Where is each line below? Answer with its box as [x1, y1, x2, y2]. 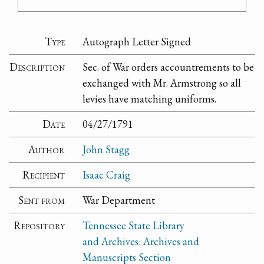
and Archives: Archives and [82, 235, 200, 249]
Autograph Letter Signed [82, 35, 192, 49]
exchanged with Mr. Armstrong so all [82, 76, 242, 90]
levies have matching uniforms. [82, 92, 217, 106]
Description [9, 60, 65, 74]
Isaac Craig [82, 168, 131, 182]
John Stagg [82, 143, 130, 157]
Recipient [22, 168, 65, 182]
